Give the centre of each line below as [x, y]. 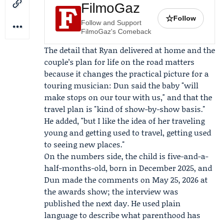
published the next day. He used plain [112, 203]
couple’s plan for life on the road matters [119, 62]
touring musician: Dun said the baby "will [121, 85]
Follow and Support [111, 23]
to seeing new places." [84, 144]
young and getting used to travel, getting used [128, 132]
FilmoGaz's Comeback [116, 31]
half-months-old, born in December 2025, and [128, 168]
